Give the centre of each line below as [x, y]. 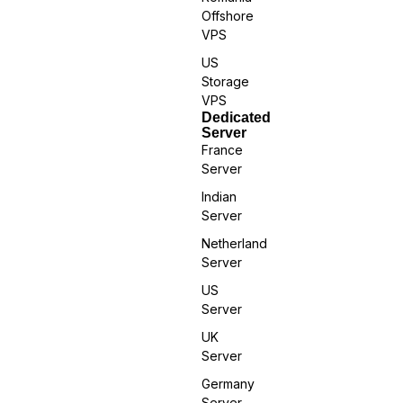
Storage [225, 81]
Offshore [228, 15]
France [222, 149]
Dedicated [236, 117]
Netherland [234, 243]
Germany [228, 383]
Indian [219, 196]
